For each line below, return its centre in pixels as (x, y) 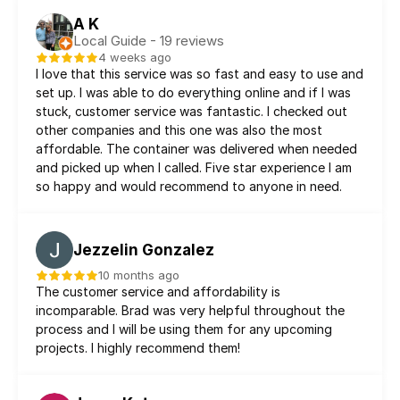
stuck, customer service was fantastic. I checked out (192, 111)
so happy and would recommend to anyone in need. (189, 186)
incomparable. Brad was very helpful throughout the (190, 310)
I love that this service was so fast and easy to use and (200, 74)
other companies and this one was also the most (179, 130)
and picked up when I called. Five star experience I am (194, 167)
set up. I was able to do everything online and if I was (193, 92)
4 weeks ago (135, 57)
